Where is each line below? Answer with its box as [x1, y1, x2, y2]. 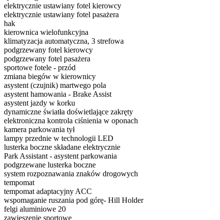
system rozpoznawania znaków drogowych [4, 169, 138, 178]
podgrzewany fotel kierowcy [4, 45, 93, 54]
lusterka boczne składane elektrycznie [4, 142, 120, 151]
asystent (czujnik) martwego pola [4, 81, 106, 89]
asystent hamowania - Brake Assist [4, 89, 111, 98]
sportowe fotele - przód [4, 63, 76, 72]
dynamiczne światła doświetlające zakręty [4, 107, 133, 116]
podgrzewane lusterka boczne [4, 160, 96, 169]
